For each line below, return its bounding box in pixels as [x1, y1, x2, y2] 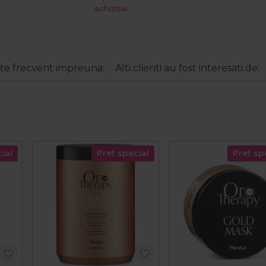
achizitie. [94, 4, 129, 14]
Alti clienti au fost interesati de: [115, 62, 259, 74]
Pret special [96, 148, 149, 159]
